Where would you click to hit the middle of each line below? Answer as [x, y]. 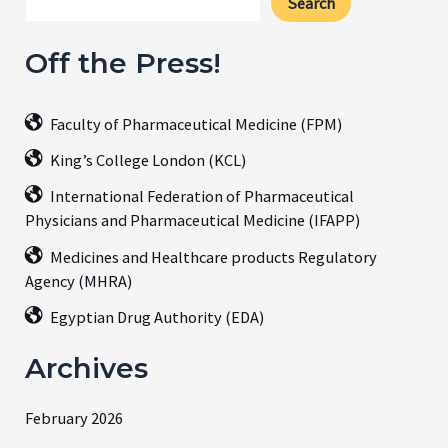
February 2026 [74, 418]
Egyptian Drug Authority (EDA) [157, 317]
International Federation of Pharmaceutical [202, 196]
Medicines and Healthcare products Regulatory [214, 256]
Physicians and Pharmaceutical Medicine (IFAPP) [193, 220]
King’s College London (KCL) [148, 160]
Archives [87, 367]
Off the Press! [123, 62]
